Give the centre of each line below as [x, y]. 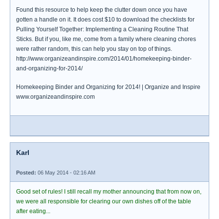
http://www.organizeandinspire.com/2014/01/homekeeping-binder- [104, 59]
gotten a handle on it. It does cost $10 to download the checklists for [105, 20]
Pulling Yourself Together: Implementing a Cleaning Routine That [102, 29]
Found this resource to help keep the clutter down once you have [102, 10]
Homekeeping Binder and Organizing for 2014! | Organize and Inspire [108, 87]
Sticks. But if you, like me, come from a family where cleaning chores [106, 39]
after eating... [33, 211]
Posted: [26, 173]
